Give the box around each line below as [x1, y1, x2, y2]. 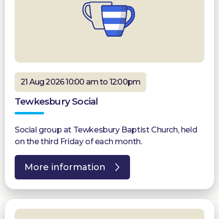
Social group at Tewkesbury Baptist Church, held [15, 125, 197, 134]
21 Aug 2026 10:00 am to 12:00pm [21, 77, 141, 87]
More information [24, 161, 106, 173]
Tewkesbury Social [15, 95, 98, 107]
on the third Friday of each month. [15, 136, 142, 146]
